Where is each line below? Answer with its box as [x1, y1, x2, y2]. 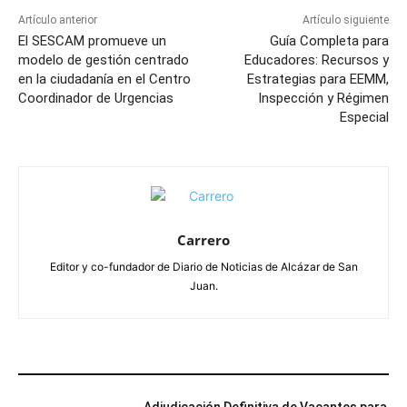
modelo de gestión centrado [18, 51, 189, 68]
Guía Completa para [269, 32, 389, 49]
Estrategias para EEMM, [246, 70, 389, 87]
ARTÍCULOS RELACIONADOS [29, 353, 191, 369]
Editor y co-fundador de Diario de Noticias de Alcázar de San [49, 259, 358, 273]
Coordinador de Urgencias [18, 89, 174, 106]
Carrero [177, 230, 230, 249]
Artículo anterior [18, 13, 97, 26]
